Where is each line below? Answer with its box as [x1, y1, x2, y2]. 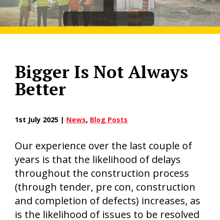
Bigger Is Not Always [15, 60, 188, 83]
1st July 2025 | [15, 115, 66, 124]
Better [15, 78, 66, 100]
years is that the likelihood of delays [15, 153, 181, 166]
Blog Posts [90, 115, 128, 124]
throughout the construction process [15, 166, 189, 180]
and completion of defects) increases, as [15, 194, 200, 207]
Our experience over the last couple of [15, 139, 192, 152]
